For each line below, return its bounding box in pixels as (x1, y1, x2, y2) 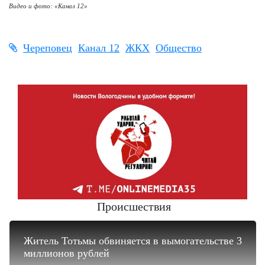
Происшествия (97, 200, 171, 214)
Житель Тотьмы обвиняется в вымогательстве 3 (24, 235, 242, 247)
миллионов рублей (24, 247, 109, 260)
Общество (156, 42, 202, 54)
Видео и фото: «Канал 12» (9, 3, 88, 10)
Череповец (23, 42, 72, 54)
